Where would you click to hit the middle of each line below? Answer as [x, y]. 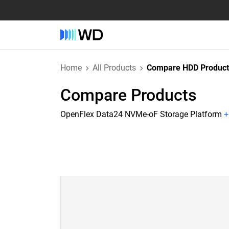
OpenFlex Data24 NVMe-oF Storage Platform [141, 114]
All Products [114, 68]
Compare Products [129, 95]
